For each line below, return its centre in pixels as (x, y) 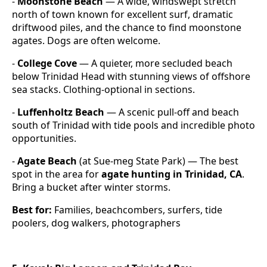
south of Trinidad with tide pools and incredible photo (133, 125)
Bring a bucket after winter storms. (91, 187)
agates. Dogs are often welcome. (86, 41)
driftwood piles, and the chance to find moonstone (127, 28)
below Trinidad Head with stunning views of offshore (131, 77)
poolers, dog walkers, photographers (96, 223)
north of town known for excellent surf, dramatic (122, 15)
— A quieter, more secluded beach (155, 63)
